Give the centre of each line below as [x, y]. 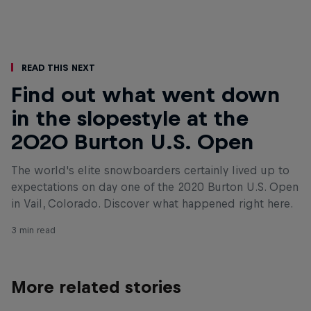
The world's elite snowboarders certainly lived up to [150, 170]
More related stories [96, 286]
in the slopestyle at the [130, 118]
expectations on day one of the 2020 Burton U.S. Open [155, 186]
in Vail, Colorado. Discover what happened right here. [152, 203]
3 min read [33, 230]
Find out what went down [146, 94]
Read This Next [58, 67]
